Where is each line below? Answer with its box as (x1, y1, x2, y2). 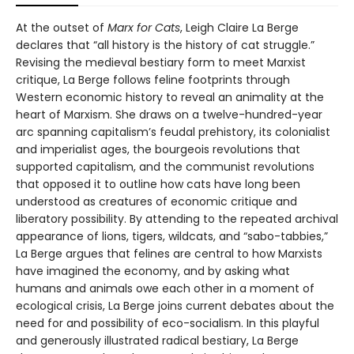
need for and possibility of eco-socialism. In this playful (16, 314, 319, 331)
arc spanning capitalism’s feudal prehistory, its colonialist (16, 123, 330, 140)
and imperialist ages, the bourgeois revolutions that (16, 141, 300, 157)
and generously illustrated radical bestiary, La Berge (16, 332, 299, 348)
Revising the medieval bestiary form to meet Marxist (16, 54, 306, 70)
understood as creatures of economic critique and (16, 193, 297, 209)
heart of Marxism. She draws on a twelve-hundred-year (16, 106, 322, 122)
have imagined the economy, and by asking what (16, 262, 290, 279)
